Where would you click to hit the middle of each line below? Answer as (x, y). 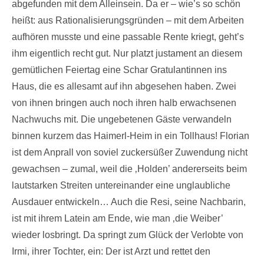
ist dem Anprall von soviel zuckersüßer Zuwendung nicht (130, 152)
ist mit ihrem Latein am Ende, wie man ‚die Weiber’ (117, 218)
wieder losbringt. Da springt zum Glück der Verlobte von (128, 235)
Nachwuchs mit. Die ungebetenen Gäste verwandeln (122, 119)
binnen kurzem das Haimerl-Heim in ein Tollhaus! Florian (131, 136)
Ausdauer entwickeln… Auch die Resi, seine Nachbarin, (129, 202)
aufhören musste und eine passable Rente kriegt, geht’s (128, 37)
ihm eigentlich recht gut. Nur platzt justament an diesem (127, 53)
